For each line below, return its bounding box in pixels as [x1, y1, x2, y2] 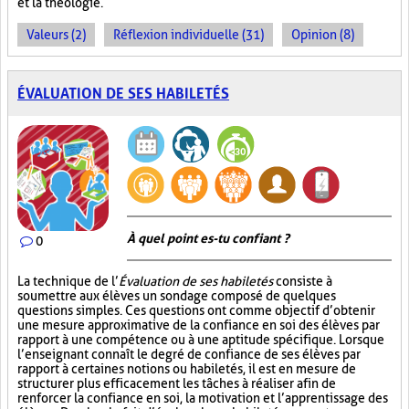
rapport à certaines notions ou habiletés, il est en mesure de [17, 362, 356, 376]
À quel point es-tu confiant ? [127, 231, 289, 246]
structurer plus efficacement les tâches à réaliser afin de [17, 376, 336, 391]
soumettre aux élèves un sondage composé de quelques [17, 288, 336, 303]
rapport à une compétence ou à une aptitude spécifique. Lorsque [17, 332, 384, 347]
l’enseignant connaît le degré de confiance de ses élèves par [17, 347, 361, 362]
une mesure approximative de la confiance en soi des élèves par [17, 318, 380, 332]
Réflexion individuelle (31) [113, 27, 264, 42]
